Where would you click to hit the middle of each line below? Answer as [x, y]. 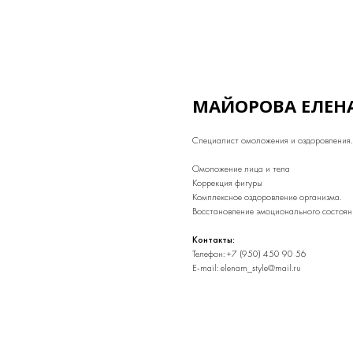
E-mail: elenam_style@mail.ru [247, 268]
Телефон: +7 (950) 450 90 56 [249, 254]
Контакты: [214, 240]
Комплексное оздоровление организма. [267, 197]
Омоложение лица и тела [241, 169]
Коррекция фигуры [227, 183]
